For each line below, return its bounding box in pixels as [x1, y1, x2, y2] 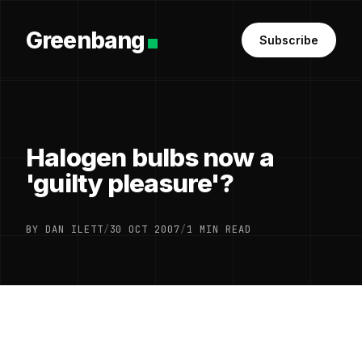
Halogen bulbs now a [26, 142, 275, 173]
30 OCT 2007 [109, 223, 181, 236]
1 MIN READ [187, 223, 251, 236]
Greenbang [26, 26, 145, 54]
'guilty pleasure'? [26, 168, 234, 199]
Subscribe [259, 33, 318, 47]
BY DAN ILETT [26, 223, 103, 236]
